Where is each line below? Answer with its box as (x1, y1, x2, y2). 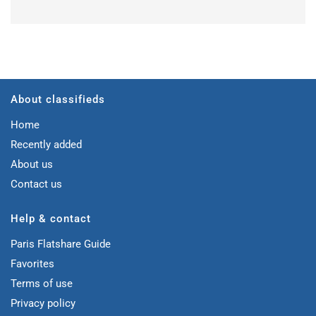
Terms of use (11, 277, 73, 290)
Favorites (11, 257, 54, 270)
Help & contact (11, 212, 91, 225)
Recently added (11, 138, 82, 151)
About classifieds (11, 93, 105, 106)
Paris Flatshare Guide (11, 238, 111, 250)
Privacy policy (11, 297, 75, 310)
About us (11, 158, 53, 171)
